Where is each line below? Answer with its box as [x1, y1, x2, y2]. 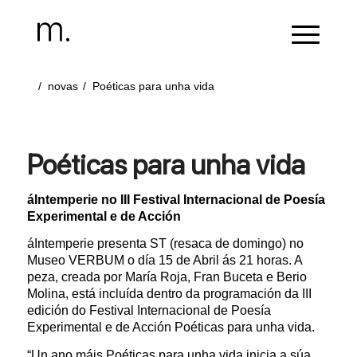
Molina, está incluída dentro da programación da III [26, 287, 312, 301]
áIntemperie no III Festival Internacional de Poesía [26, 192, 325, 206]
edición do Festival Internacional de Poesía [26, 304, 271, 318]
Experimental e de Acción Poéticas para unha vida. [26, 320, 315, 335]
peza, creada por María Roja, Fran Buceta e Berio [26, 270, 307, 284]
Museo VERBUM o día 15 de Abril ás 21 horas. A [26, 253, 302, 268]
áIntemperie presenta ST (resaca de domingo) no [26, 237, 304, 251]
